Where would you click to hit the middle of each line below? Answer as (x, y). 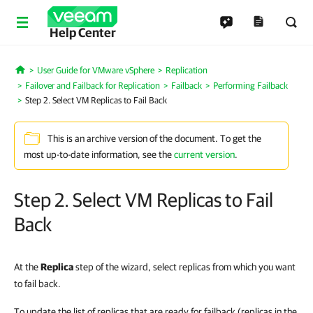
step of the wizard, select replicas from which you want (184, 267)
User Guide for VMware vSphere (95, 70)
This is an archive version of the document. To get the (154, 139)
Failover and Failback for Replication (93, 86)
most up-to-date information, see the (99, 154)
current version (204, 154)
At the (27, 267)
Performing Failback (250, 86)
